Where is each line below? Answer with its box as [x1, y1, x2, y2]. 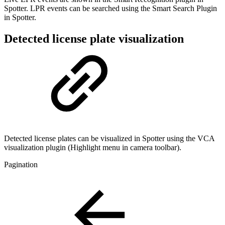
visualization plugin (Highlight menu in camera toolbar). [4, 143, 181, 152]
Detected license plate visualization [4, 32, 184, 46]
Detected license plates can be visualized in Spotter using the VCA [4, 134, 214, 143]
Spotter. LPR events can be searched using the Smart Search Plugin [4, 4, 217, 13]
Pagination [4, 160, 38, 169]
